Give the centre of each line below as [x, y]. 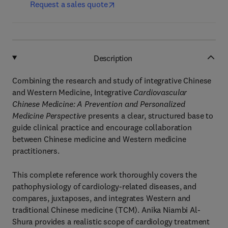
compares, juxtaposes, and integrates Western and [102, 198]
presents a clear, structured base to [150, 116]
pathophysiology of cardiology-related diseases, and [104, 186]
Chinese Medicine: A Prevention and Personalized [99, 104]
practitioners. [36, 151]
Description [113, 58]
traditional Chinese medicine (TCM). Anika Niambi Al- [106, 210]
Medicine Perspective [49, 116]
